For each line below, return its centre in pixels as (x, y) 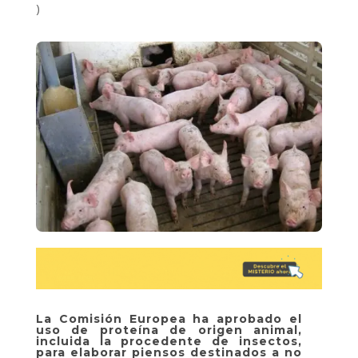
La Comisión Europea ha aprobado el (169, 318)
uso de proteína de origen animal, (169, 330)
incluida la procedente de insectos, (169, 341)
